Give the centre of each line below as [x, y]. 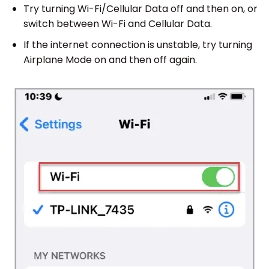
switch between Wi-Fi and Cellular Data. [117, 23]
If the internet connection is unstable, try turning [138, 44]
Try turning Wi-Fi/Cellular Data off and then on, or [140, 8]
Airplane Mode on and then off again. [110, 59]
